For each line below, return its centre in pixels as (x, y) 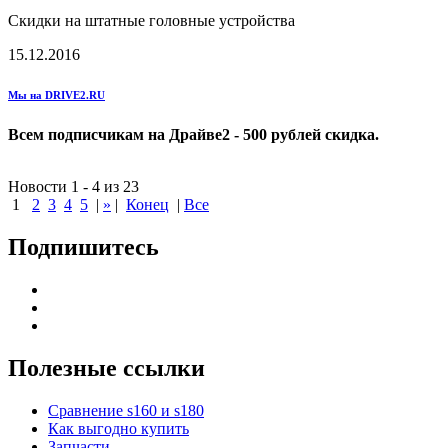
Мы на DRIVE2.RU (56, 94)
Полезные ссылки (106, 367)
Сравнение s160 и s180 (126, 410)
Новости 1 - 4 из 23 (73, 186)
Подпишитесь (83, 246)
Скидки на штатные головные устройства (151, 20)
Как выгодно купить (118, 428)
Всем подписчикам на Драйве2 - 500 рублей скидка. (193, 134)
